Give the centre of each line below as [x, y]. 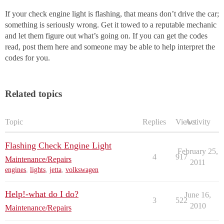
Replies [154, 122]
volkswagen [82, 170]
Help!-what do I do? [42, 194]
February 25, [198, 151]
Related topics [33, 94]
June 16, [198, 195]
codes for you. [27, 58]
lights [38, 170]
